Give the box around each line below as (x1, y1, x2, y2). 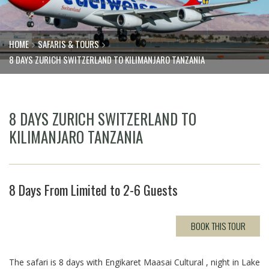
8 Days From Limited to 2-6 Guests (9, 180, 178, 200)
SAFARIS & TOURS (38, 37, 99, 51)
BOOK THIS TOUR (190, 219, 246, 233)
